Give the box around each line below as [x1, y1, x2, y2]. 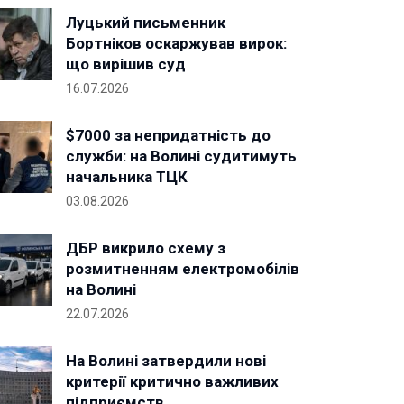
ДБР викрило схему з [66, 239, 225, 257]
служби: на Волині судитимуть [66, 147, 297, 165]
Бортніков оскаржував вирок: [66, 34, 287, 52]
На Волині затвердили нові [66, 352, 266, 370]
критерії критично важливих [66, 372, 279, 390]
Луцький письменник [66, 14, 225, 32]
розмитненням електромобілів [66, 260, 299, 278]
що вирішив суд [66, 55, 186, 73]
